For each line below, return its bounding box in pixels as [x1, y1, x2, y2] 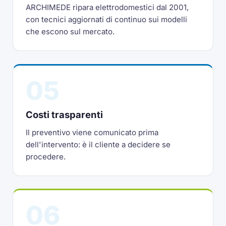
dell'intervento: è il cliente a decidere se [26, 139, 171, 149]
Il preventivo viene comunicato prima [26, 127, 159, 137]
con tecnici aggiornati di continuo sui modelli [26, 15, 188, 25]
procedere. [26, 151, 66, 161]
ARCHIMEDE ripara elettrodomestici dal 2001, [26, 3, 189, 13]
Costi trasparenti [26, 109, 103, 121]
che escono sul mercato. [26, 27, 115, 37]
